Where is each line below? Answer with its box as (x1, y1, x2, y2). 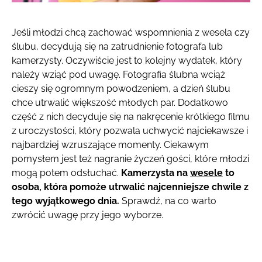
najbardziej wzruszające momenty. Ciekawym (12, 139, 209, 151)
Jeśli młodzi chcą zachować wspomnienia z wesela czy (12, 27, 250, 39)
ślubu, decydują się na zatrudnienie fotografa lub (12, 41, 223, 53)
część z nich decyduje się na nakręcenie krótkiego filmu (12, 111, 250, 123)
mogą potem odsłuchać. (12, 167, 121, 179)
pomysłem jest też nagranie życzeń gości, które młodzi (12, 153, 249, 165)
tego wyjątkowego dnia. (12, 195, 122, 207)
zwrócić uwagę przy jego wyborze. (12, 209, 163, 221)
